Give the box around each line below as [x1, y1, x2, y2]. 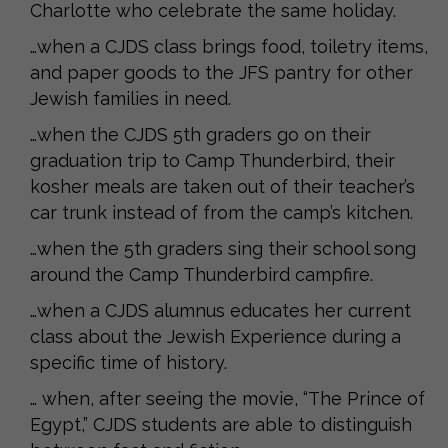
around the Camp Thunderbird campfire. [30, 263, 373, 285]
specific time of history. [30, 351, 227, 373]
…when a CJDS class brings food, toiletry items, [30, 35, 428, 57]
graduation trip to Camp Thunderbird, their [30, 149, 395, 171]
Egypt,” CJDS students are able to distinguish [30, 413, 412, 435]
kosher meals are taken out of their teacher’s [30, 175, 415, 197]
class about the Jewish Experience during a [30, 325, 401, 347]
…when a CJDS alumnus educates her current [30, 299, 411, 321]
